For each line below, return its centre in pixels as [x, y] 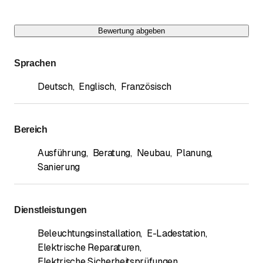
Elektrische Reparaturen [89, 247]
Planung [194, 153]
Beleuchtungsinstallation [89, 233]
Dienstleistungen [50, 210]
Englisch [97, 86]
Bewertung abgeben [131, 31]
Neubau [153, 153]
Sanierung [59, 167]
